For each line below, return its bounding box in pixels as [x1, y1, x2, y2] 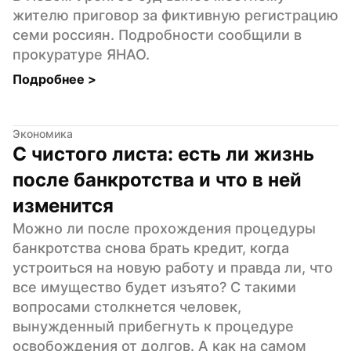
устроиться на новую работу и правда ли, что [13, 259, 333, 276]
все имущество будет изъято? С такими [13, 278, 296, 295]
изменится [13, 194, 114, 217]
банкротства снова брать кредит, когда [13, 239, 289, 256]
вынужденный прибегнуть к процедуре [13, 317, 294, 335]
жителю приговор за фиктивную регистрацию [13, 6, 338, 24]
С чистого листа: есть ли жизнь [13, 142, 314, 165]
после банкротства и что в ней [13, 168, 302, 191]
